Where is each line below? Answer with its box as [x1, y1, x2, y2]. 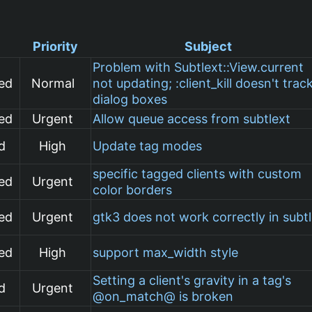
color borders [93, 182, 173, 197]
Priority [32, 38, 78, 54]
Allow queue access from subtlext [93, 111, 291, 126]
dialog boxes [93, 91, 168, 107]
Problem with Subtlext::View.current [93, 59, 304, 75]
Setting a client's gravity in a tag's [93, 272, 292, 288]
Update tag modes [93, 138, 203, 153]
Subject [185, 38, 233, 54]
